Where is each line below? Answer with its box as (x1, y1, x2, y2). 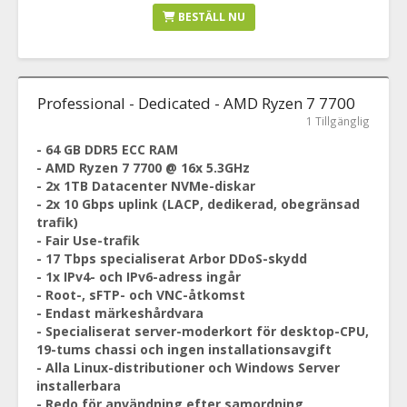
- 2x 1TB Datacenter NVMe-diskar (36, 177, 255, 194)
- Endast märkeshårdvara (36, 304, 203, 322)
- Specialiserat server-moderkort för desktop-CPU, (36, 323, 369, 340)
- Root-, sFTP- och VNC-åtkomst (36, 286, 245, 303)
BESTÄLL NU (174, 9, 245, 25)
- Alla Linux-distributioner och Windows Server (36, 359, 340, 376)
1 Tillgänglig (306, 114, 370, 128)
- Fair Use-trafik (36, 232, 140, 249)
